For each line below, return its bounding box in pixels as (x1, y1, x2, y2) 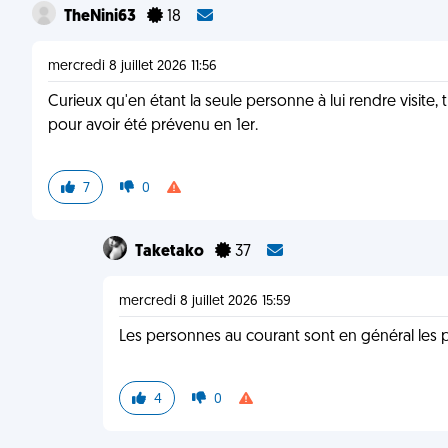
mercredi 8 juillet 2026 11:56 (48, 59, 217, 74)
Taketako (135, 244, 208, 260)
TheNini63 (64, 9, 139, 25)
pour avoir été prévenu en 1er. (48, 118, 258, 134)
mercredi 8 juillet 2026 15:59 (119, 294, 292, 309)
